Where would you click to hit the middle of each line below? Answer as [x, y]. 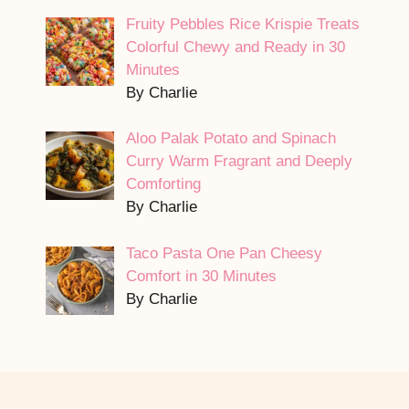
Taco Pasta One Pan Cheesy [224, 253]
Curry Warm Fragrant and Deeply [239, 162]
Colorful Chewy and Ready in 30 [235, 47]
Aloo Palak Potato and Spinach [231, 139]
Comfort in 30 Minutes [201, 276]
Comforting [163, 184]
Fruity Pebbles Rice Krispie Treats [242, 24]
